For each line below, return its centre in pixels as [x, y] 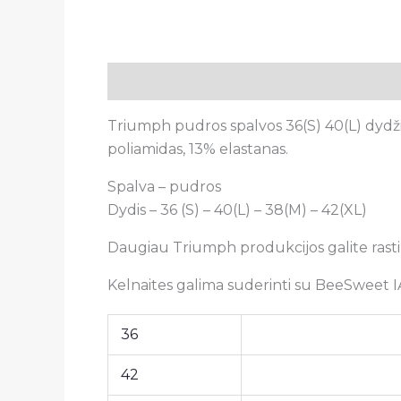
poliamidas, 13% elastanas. [198, 149]
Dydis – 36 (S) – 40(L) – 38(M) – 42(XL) [237, 209]
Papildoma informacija [290, 81]
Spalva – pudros [164, 186]
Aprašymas [148, 81]
